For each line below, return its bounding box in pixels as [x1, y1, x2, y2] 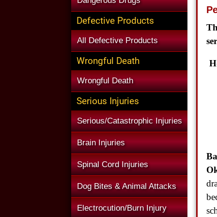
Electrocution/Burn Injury [77, 203, 167, 213]
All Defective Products [77, 36, 158, 45]
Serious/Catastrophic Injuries [77, 116, 182, 125]
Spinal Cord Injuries [77, 160, 148, 169]
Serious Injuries [77, 95, 139, 107]
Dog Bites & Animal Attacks [77, 182, 176, 191]
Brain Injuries [77, 138, 125, 147]
